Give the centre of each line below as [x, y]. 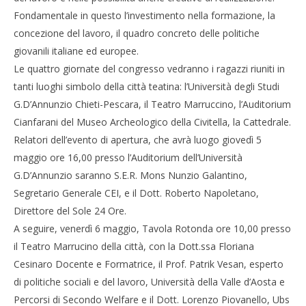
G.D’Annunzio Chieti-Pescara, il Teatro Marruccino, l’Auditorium [152, 104]
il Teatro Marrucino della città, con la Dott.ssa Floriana [134, 246]
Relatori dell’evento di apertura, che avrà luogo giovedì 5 [138, 140]
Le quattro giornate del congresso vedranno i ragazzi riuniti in [149, 69]
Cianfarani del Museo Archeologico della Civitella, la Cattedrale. [152, 122]
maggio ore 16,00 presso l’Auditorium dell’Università [128, 157]
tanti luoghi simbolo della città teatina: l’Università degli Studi [147, 86]
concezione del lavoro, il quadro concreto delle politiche [137, 33]
